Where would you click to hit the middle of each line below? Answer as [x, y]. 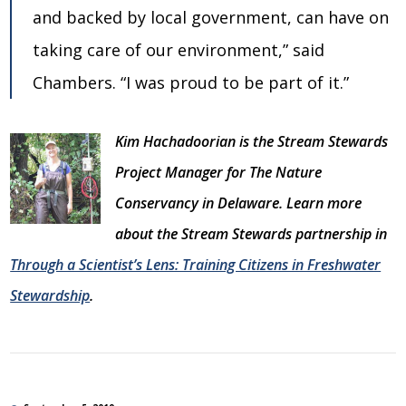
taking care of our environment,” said [179, 50]
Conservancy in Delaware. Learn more [239, 203]
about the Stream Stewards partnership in [251, 234]
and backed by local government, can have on [211, 17]
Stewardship [50, 295]
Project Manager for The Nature [219, 172]
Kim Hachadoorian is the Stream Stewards [252, 141]
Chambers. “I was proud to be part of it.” [191, 82]
